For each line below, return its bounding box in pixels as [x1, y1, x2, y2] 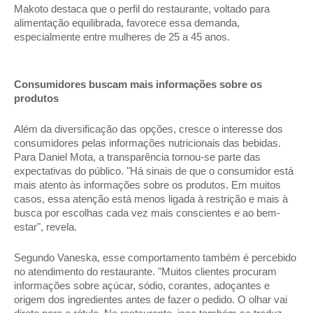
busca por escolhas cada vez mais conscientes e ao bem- [14, 208, 280, 219]
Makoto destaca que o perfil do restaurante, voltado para [14, 3, 270, 15]
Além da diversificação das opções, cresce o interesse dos [14, 124, 283, 135]
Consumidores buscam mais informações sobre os [14, 79, 262, 90]
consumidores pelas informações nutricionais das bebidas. [14, 138, 281, 149]
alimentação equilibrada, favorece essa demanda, [14, 17, 240, 29]
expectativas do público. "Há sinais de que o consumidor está [14, 166, 293, 177]
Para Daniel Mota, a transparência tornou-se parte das [14, 152, 261, 163]
